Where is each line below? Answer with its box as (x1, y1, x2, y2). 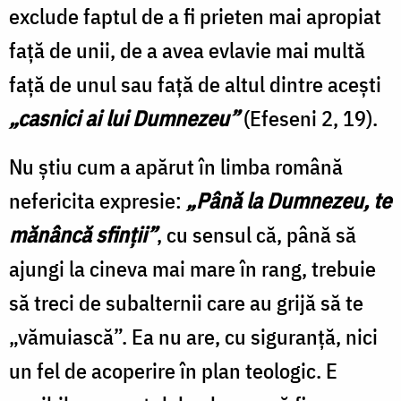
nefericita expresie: (9, 185, 186, 215)
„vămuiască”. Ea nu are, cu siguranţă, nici (9, 321, 378, 351)
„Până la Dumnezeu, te (186, 185, 391, 215)
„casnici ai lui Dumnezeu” (9, 103, 239, 132)
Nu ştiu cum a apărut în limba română (9, 151, 343, 181)
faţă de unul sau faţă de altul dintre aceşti (9, 69, 381, 98)
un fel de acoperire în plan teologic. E (9, 355, 337, 385)
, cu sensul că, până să (157, 219, 356, 249)
